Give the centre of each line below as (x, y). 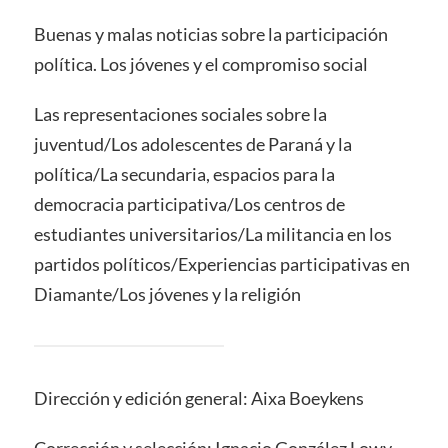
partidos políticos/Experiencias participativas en (221, 263)
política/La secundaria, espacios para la (184, 173)
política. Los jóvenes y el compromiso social (200, 63)
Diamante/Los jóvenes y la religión (167, 293)
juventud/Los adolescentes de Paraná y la (192, 143)
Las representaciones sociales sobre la (180, 113)
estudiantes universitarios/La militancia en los (212, 233)
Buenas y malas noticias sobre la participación (210, 33)
